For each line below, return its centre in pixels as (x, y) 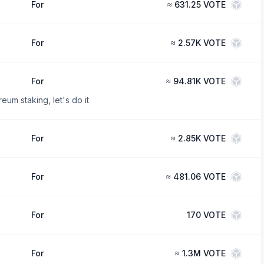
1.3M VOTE (204, 253)
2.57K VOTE (202, 43)
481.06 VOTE (199, 176)
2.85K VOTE (202, 138)
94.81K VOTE (199, 81)
